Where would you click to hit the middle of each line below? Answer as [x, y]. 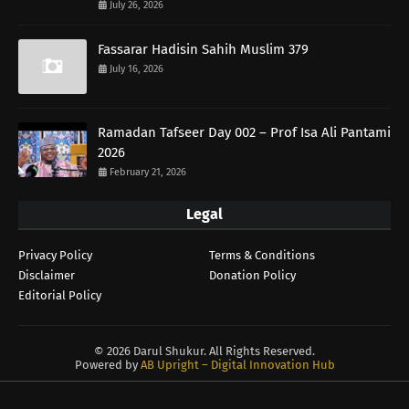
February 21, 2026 [148, 173]
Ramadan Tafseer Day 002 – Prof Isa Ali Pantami [244, 133]
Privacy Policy [55, 256]
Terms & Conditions [262, 256]
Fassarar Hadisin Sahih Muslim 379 [203, 50]
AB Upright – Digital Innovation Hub [237, 365]
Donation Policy [252, 276]
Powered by [107, 365]
